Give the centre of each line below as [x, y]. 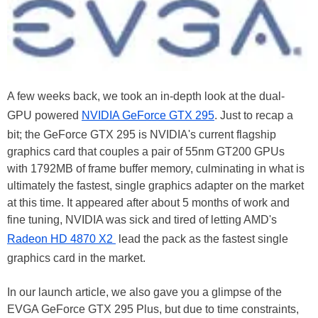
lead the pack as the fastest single [202, 239]
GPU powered [44, 116]
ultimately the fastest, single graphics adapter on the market [155, 186]
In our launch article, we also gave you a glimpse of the [144, 292]
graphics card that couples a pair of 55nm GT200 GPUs [146, 152]
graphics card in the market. [76, 258]
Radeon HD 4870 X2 [61, 239]
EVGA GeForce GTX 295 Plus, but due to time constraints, [153, 309]
